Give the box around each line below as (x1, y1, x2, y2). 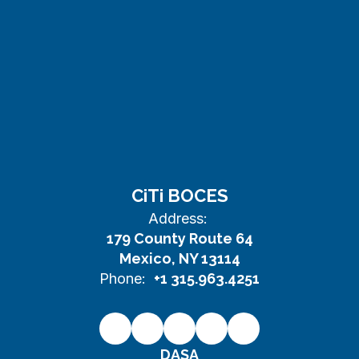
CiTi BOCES (131, 185, 228, 206)
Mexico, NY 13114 (119, 250, 240, 267)
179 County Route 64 (106, 230, 253, 247)
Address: (147, 210, 208, 227)
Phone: (99, 270, 146, 287)
